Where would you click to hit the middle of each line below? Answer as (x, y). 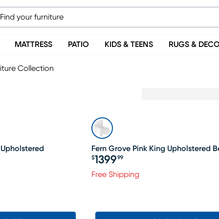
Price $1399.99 (126, 165)
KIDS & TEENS (129, 44)
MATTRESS (33, 44)
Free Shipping (115, 175)
